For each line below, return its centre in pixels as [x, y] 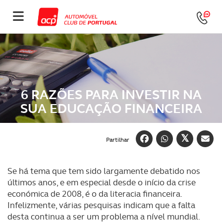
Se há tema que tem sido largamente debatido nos [104, 171]
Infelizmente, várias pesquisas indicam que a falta [101, 205]
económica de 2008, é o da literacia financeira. [95, 194]
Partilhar [118, 140]
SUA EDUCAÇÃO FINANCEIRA [111, 109]
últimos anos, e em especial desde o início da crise [102, 182]
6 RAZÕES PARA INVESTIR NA [111, 95]
